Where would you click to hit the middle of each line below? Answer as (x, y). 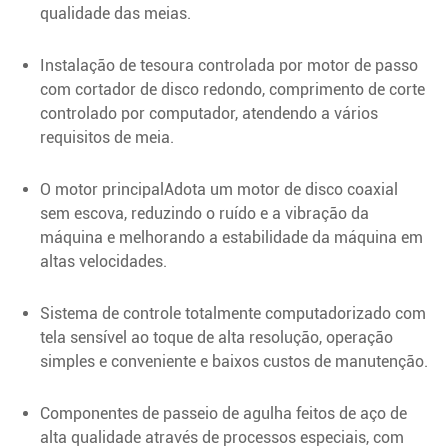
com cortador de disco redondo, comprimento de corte (232, 89)
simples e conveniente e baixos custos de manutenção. (234, 361)
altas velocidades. (103, 261)
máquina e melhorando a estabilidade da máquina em (231, 237)
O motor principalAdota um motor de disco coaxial (219, 189)
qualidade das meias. (115, 13)
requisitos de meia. (107, 137)
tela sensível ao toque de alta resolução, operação (216, 337)
